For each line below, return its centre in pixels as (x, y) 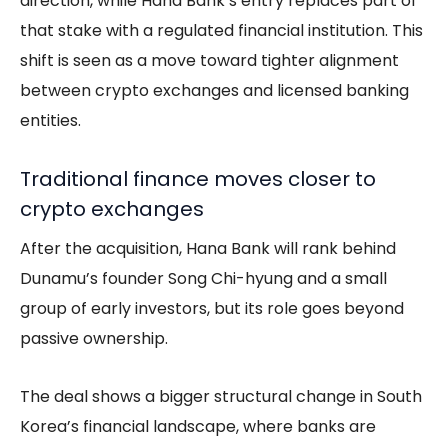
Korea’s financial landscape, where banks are (198, 426)
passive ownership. (94, 338)
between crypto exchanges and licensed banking (214, 90)
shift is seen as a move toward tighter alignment (209, 60)
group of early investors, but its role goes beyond (212, 308)
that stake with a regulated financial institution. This (221, 30)
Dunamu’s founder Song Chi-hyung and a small (203, 278)
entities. (50, 120)
